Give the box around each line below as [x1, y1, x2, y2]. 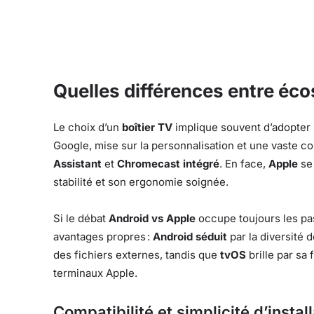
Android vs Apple [109, 212, 196, 226]
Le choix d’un [53, 121, 122, 135]
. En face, [219, 157, 268, 171]
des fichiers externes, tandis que [53, 248, 220, 262]
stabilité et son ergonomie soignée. [53, 175, 228, 189]
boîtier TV [122, 121, 172, 135]
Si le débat [53, 212, 109, 226]
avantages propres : [53, 230, 153, 244]
